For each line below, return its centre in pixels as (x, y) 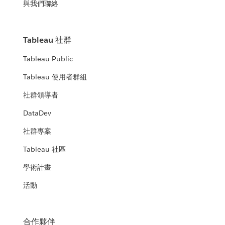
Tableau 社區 (45, 149)
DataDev (37, 113)
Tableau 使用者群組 (55, 77)
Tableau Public (48, 59)
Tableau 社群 (47, 40)
